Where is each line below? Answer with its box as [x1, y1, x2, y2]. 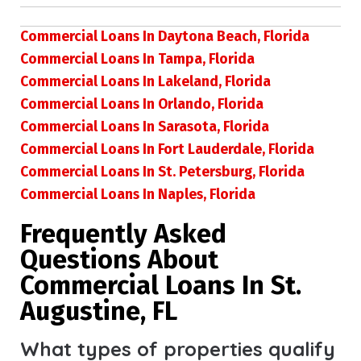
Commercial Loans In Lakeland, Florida [20, 73, 271, 90]
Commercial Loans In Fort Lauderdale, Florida [20, 140, 314, 158]
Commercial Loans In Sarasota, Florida [20, 118, 269, 135]
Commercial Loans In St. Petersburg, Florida [20, 163, 305, 180]
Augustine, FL [20, 295, 177, 326]
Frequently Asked [20, 218, 226, 249]
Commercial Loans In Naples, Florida [20, 185, 255, 203]
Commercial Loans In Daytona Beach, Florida [20, 27, 309, 45]
